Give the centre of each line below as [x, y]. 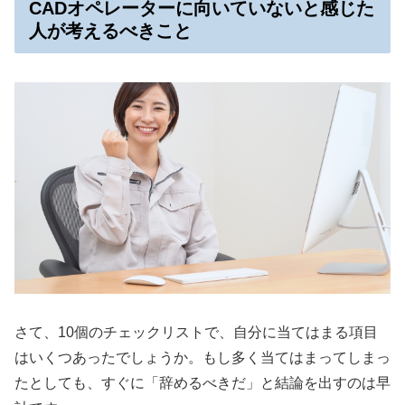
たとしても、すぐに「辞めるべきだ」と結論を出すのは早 [202, 383]
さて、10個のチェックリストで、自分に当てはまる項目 [196, 333]
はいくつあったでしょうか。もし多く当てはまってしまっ [202, 358]
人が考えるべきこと [110, 31]
